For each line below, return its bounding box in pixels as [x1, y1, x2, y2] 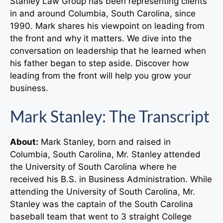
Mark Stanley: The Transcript [10, 107, 210, 126]
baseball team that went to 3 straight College [10, 212, 192, 222]
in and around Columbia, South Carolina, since [10, 8, 196, 18]
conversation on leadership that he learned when [10, 45, 206, 56]
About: [10, 137, 38, 147]
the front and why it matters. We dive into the [10, 33, 192, 43]
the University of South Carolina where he [10, 162, 177, 172]
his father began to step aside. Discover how [10, 58, 189, 68]
